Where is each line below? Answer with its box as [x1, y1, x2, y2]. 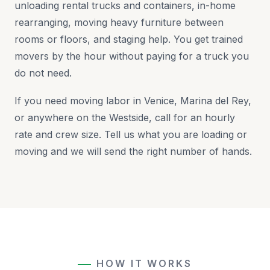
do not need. [14, 67, 72, 79]
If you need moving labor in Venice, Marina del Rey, [14, 95, 251, 107]
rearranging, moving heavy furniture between [14, 16, 224, 28]
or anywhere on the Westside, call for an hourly [14, 111, 235, 124]
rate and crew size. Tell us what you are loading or [14, 128, 247, 140]
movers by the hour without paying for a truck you [14, 50, 249, 62]
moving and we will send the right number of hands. [14, 145, 252, 157]
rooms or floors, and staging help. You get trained [14, 33, 243, 45]
